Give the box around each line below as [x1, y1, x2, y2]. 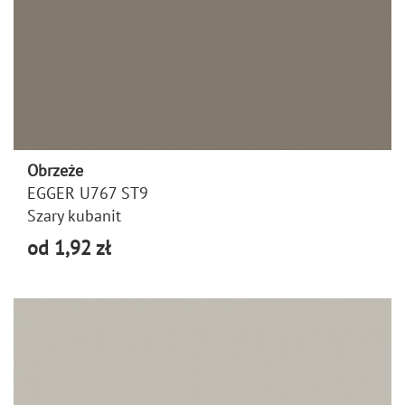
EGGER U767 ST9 [27, 182, 148, 203]
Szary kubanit [27, 204, 121, 226]
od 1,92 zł [27, 234, 110, 260]
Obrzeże [27, 159, 83, 181]
